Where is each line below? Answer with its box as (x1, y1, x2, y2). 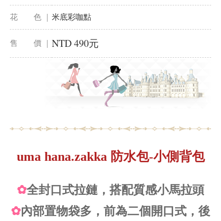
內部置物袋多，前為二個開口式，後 (21, 205, 210, 218)
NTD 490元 (52, 37, 99, 50)
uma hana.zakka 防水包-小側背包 (16, 149, 205, 164)
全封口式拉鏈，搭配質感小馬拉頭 (27, 184, 204, 196)
